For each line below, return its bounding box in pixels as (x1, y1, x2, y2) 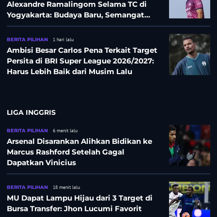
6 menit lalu (53, 127, 77, 134)
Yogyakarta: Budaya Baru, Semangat (7, 10, 144, 19)
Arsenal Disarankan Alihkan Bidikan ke (7, 136, 152, 146)
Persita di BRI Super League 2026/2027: (7, 56, 154, 65)
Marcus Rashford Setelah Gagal (7, 147, 124, 156)
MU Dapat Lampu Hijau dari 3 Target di (7, 193, 153, 202)
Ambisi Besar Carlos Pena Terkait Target (7, 45, 157, 55)
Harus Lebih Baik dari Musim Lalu (7, 66, 132, 76)
